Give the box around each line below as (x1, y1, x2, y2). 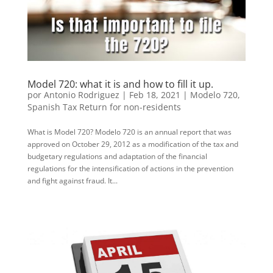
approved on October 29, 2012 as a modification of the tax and (27, 139, 238, 150)
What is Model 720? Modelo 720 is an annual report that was (27, 127, 232, 138)
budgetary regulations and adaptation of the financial (27, 151, 207, 162)
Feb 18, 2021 (129, 89, 180, 101)
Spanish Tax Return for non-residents (27, 101, 181, 113)
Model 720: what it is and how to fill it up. (27, 77, 213, 91)
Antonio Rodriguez (43, 89, 119, 101)
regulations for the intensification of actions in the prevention (27, 163, 233, 174)
